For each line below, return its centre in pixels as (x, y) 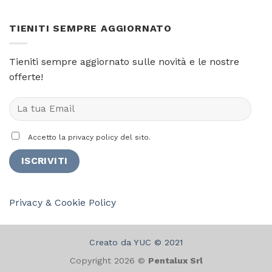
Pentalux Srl (175, 261)
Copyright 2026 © (109, 261)
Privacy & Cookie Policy (63, 203)
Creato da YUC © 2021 (136, 242)
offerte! (26, 76)
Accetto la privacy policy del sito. (88, 138)
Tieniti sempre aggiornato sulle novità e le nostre (124, 61)
